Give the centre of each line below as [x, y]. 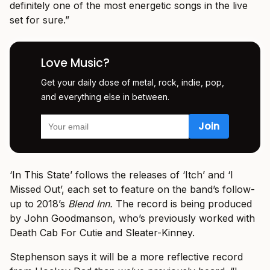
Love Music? [75, 63]
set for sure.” [39, 20]
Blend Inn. [92, 204]
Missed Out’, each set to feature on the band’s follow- [132, 190]
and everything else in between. [105, 97]
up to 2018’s [39, 204]
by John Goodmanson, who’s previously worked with [132, 218]
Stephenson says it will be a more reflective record [126, 257]
